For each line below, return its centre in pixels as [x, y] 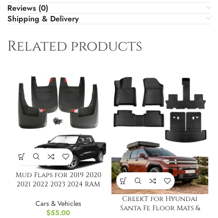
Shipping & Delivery [43, 18]
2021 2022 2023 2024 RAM [58, 184]
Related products [75, 46]
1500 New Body [58, 193]
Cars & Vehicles [58, 203]
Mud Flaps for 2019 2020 [58, 175]
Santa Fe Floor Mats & [160, 208]
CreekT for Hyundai [160, 199]
